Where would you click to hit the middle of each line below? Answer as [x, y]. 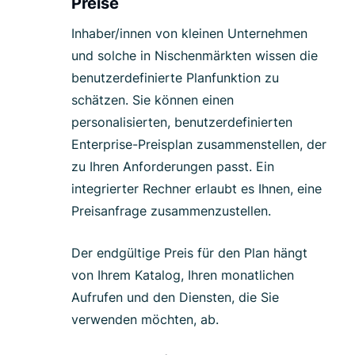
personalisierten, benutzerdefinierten [182, 122]
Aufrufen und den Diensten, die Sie [175, 298]
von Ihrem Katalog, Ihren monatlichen [183, 275]
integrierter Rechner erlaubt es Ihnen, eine [197, 189]
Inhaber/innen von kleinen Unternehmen [189, 34]
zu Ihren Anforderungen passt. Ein [173, 167]
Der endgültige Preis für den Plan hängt [189, 253]
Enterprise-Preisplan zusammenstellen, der [199, 145]
